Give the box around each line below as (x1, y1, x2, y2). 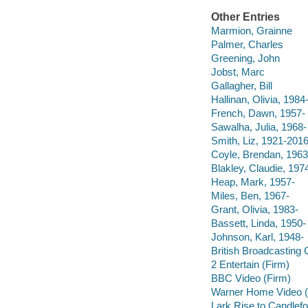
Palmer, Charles (210, 38, 283, 50)
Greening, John (210, 52, 280, 64)
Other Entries (210, 10, 280, 23)
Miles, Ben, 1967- (210, 189, 289, 201)
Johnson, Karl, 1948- (210, 230, 304, 243)
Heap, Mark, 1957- (210, 175, 295, 188)
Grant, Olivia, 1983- (210, 203, 298, 215)
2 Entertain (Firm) (210, 258, 289, 271)
